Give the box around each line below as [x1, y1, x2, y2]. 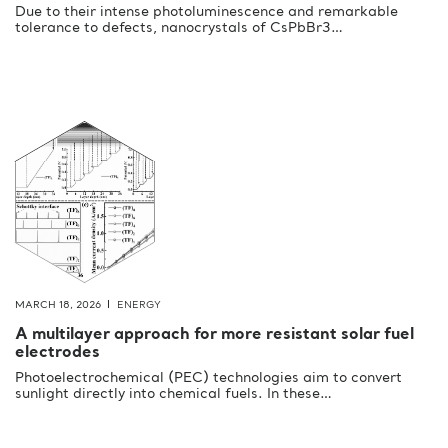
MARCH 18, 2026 [15, 300, 101, 311]
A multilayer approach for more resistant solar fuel [15, 327, 414, 344]
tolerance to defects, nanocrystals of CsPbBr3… [15, 21, 343, 36]
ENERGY [117, 300, 161, 311]
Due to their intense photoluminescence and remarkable [15, 5, 398, 20]
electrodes [15, 345, 100, 362]
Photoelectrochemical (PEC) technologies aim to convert [15, 371, 402, 386]
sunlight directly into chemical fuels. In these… [15, 387, 332, 402]
